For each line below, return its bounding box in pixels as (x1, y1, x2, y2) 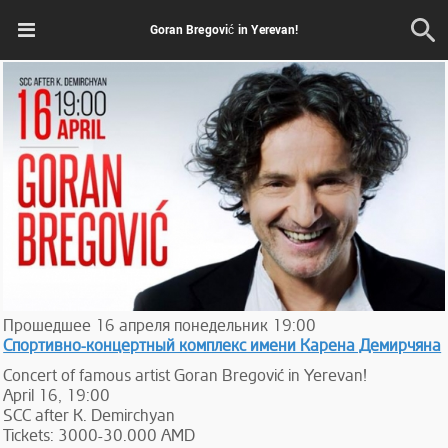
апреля (119, 315, 171, 336)
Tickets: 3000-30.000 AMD (3, 425, 196, 446)
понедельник (174, 315, 269, 336)
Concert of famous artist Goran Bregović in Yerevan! (3, 365, 368, 386)
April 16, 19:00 (3, 385, 111, 406)
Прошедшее (3, 315, 92, 336)
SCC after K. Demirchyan (3, 405, 176, 426)
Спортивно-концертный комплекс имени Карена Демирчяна (3, 335, 442, 356)
